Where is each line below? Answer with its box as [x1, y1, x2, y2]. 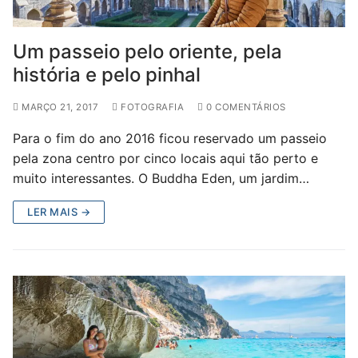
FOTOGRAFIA [117, 101, 184, 113]
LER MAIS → [27, 205, 90, 218]
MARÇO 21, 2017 [22, 101, 98, 113]
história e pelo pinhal [13, 62, 201, 86]
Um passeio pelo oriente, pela [13, 39, 282, 63]
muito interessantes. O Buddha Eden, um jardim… [13, 169, 309, 186]
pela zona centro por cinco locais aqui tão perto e [13, 149, 318, 166]
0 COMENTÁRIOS [203, 101, 286, 113]
